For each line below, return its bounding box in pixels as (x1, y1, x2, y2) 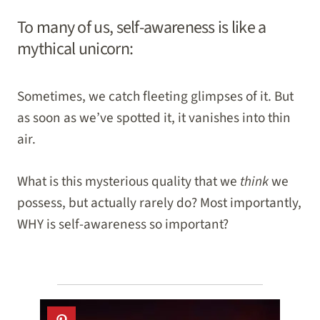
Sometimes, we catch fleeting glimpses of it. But (17, 86, 294, 106)
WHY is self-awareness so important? (17, 214, 229, 234)
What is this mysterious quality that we (17, 171, 240, 191)
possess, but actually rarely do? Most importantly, (17, 192, 301, 213)
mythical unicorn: (17, 36, 134, 61)
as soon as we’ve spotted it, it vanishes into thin (17, 108, 291, 128)
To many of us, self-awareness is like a (17, 15, 266, 40)
